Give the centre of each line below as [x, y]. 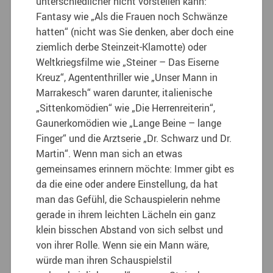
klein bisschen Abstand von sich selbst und [130, 229]
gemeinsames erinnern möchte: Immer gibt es [135, 168]
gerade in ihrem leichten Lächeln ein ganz [126, 214]
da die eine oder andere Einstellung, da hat [127, 184]
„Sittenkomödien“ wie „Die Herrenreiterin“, [126, 108]
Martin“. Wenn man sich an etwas [109, 153]
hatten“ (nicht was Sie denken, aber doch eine [135, 31]
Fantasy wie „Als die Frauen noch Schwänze [132, 16]
